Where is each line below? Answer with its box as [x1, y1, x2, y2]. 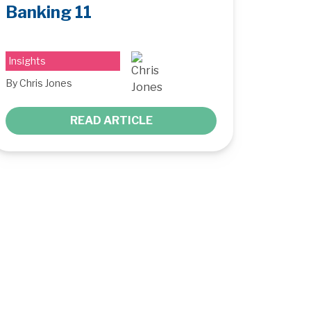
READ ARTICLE [69, 113, 153, 127]
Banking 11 [6, 1, 92, 22]
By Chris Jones [6, 76, 72, 89]
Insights [8, 54, 46, 67]
